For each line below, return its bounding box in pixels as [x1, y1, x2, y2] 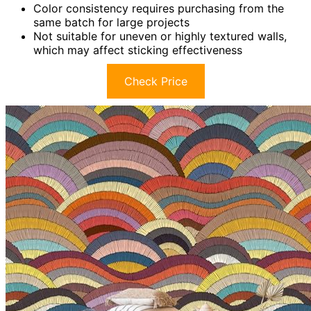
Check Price [124, 74, 187, 89]
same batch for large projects [33, 15, 190, 30]
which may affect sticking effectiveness [33, 43, 242, 58]
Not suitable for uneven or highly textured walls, [33, 29, 287, 44]
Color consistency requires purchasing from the [33, 1, 284, 16]
